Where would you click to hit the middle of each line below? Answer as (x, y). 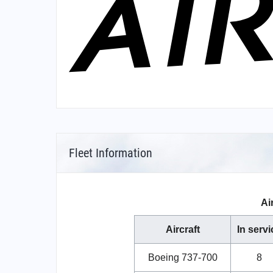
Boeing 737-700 (183, 258)
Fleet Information (111, 153)
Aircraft (183, 230)
